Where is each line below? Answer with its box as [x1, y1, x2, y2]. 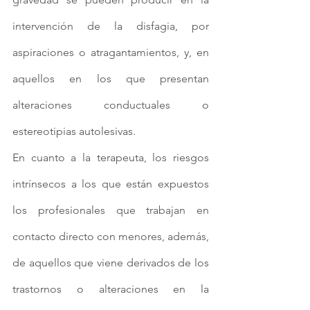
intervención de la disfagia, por [12, 19, 209, 33]
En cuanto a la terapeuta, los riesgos [12, 151, 209, 165]
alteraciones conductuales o [12, 98, 209, 112]
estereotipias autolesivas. [12, 125, 136, 138]
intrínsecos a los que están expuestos [12, 177, 209, 191]
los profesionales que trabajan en [12, 203, 209, 217]
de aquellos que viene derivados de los [12, 256, 209, 270]
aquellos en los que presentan [12, 72, 209, 86]
